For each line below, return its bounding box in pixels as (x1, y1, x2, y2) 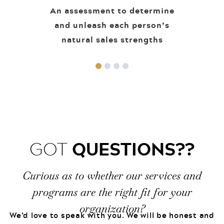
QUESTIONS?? (72, 134, 194, 163)
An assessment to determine (49, 3, 174, 17)
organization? (79, 201, 145, 215)
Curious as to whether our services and (22, 168, 201, 182)
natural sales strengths (61, 32, 163, 46)
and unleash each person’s (54, 18, 169, 31)
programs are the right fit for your (32, 184, 192, 199)
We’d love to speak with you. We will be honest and (9, 208, 214, 221)
